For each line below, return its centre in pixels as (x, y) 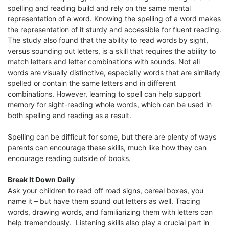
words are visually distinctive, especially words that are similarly (114, 72)
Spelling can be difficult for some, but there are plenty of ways (112, 137)
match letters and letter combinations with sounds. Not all (104, 61)
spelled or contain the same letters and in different (92, 83)
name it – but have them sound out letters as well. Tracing (104, 201)
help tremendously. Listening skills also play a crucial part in (108, 223)
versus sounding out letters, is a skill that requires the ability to (112, 51)
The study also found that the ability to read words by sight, (108, 40)
